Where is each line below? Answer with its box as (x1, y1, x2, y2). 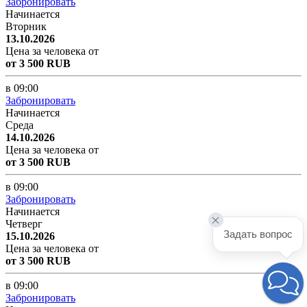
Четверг (5, 217, 42, 230)
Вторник (5, 20, 47, 32)
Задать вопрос (223, 228, 293, 240)
